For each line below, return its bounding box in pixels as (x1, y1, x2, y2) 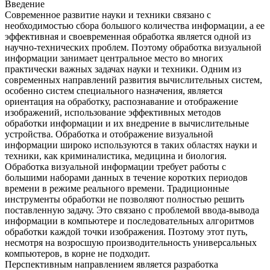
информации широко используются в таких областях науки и (5, 139, 257, 150)
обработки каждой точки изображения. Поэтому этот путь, (5, 226, 248, 237)
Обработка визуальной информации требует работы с (5, 161, 226, 172)
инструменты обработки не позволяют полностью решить (5, 193, 244, 204)
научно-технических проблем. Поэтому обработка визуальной (5, 42, 262, 52)
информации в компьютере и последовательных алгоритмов (5, 215, 254, 226)
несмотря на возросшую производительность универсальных (5, 237, 257, 248)
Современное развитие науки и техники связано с (5, 9, 211, 20)
